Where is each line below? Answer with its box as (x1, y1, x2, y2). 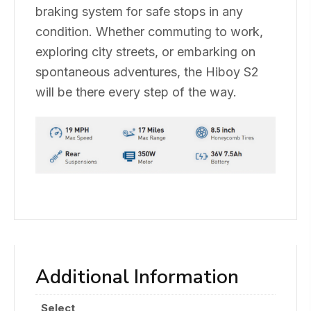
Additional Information (35, 264, 239, 291)
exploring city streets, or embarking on (35, 44, 255, 59)
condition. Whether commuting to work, (35, 24, 263, 39)
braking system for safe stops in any (35, 3, 243, 19)
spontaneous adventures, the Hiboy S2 (35, 64, 259, 79)
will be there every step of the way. (35, 84, 237, 99)
